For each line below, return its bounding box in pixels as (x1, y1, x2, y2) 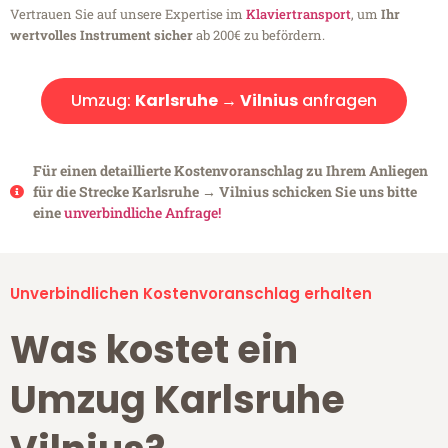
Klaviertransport (246, 5, 351, 24)
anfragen (298, 89, 377, 113)
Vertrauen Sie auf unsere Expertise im (10, 5, 246, 24)
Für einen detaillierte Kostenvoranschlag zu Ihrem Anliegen (32, 161, 428, 181)
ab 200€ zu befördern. (193, 26, 325, 45)
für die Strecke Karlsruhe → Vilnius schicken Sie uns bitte (32, 182, 417, 202)
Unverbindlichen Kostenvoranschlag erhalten (10, 283, 372, 305)
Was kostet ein (10, 323, 298, 377)
